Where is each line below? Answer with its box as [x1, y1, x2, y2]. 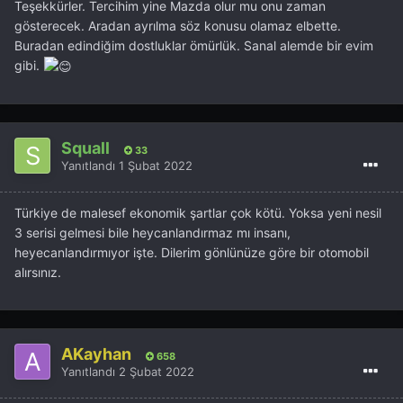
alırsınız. [14, 264, 61, 281]
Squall [61, 138, 110, 157]
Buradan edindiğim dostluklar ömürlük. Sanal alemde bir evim [14, 37, 373, 53]
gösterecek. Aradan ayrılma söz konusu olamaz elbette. [14, 17, 341, 33]
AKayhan [61, 344, 131, 363]
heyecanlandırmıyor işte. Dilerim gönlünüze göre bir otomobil [14, 245, 369, 261]
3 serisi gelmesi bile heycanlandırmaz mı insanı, [14, 225, 291, 241]
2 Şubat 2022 [119, 363, 194, 379]
